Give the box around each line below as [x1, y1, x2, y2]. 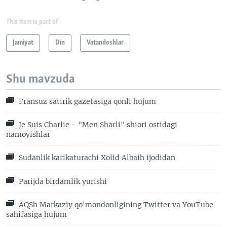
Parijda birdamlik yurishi [17, 177, 107, 186]
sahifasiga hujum [6, 210, 67, 219]
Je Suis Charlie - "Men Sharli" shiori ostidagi [17, 120, 177, 130]
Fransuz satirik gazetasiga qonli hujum [17, 96, 156, 106]
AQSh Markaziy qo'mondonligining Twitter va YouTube [17, 200, 213, 210]
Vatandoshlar [87, 39, 124, 46]
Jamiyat [13, 39, 33, 46]
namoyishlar [6, 130, 50, 139]
